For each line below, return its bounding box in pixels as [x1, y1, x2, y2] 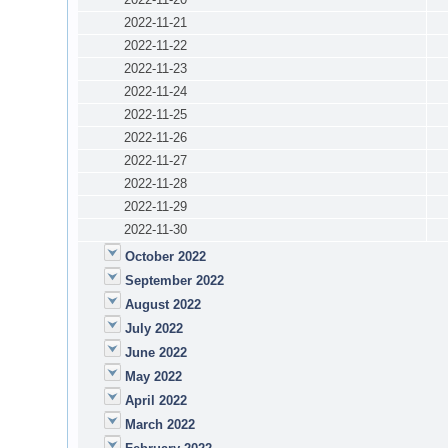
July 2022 [125, 320, 184, 336]
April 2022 [125, 392, 188, 408]
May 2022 [125, 368, 183, 384]
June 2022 [125, 344, 188, 360]
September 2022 [125, 272, 225, 288]
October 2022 [125, 248, 207, 264]
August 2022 [125, 296, 202, 312]
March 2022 [125, 416, 196, 432]
